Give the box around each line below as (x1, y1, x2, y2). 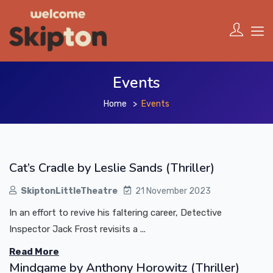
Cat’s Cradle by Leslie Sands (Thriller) (9, 160, 214, 177)
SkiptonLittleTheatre (21, 186, 118, 197)
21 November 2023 (135, 186, 211, 197)
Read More (9, 246, 59, 258)
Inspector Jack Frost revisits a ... (9, 224, 146, 235)
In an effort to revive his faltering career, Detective (9, 207, 222, 219)
